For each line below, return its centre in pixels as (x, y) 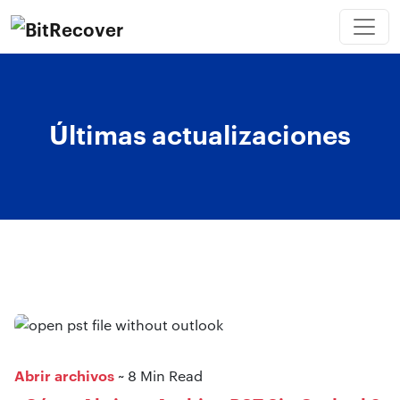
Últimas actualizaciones (200, 133)
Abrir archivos (64, 375)
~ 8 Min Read (158, 375)
